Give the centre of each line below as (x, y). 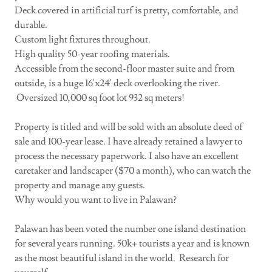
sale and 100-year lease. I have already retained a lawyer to (128, 142)
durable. (32, 25)
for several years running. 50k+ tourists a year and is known (132, 244)
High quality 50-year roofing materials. (93, 54)
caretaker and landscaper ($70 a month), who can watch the (133, 171)
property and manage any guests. (83, 185)
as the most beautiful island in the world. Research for (122, 258)
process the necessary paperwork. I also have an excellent (127, 156)
